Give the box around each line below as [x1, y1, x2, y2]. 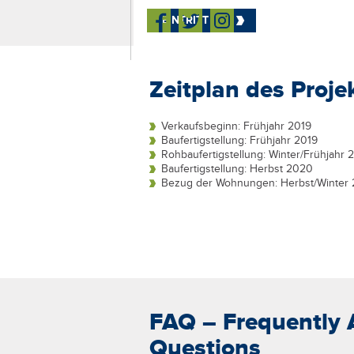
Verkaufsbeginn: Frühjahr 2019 [160, 120, 311, 134]
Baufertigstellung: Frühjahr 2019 [160, 134, 318, 148]
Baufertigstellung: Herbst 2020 [160, 163, 313, 176]
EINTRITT [161, 13, 209, 27]
